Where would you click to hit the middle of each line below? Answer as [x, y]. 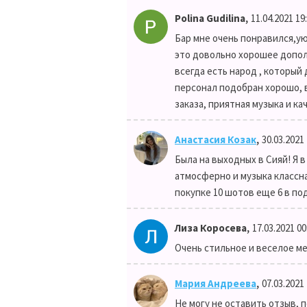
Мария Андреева [216, 283]
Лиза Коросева [211, 228]
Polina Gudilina [210, 18]
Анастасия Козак [216, 139]
